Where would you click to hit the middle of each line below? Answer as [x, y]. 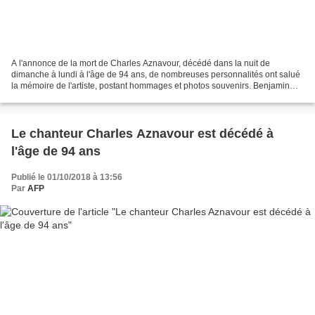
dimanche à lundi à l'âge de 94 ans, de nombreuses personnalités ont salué [156, 74]
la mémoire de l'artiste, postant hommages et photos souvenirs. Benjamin [150, 85]
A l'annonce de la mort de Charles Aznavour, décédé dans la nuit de [141, 63]
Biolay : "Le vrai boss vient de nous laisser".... [97, 97]
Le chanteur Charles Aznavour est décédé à [142, 133]
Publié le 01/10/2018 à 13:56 [67, 177]
